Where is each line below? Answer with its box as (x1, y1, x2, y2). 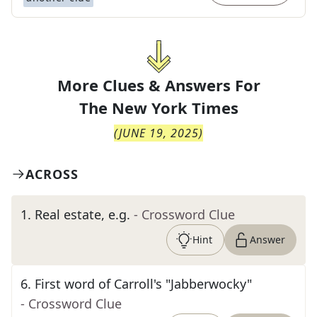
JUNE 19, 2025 (119, 125, 199, 141)
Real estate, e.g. (35, 206, 130, 223)
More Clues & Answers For (57, 74, 260, 96)
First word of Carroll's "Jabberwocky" (35, 275, 252, 292)
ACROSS (25, 166, 79, 183)
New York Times (111, 97, 238, 118)
